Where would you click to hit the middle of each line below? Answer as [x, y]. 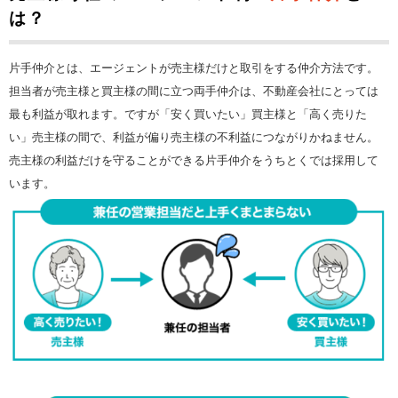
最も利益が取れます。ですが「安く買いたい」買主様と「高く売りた [188, 115]
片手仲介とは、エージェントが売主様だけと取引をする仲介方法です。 [194, 68]
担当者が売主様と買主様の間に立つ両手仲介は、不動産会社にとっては [194, 92]
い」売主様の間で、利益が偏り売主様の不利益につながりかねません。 [194, 138]
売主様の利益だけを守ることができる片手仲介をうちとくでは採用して [194, 161]
